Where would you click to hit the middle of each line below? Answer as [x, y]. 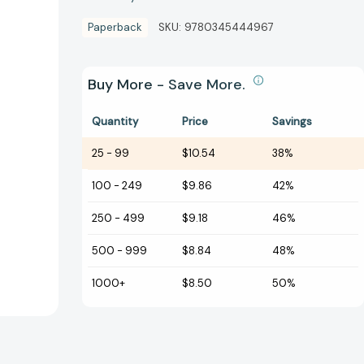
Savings [292, 122]
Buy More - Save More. [169, 85]
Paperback [115, 28]
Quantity [115, 122]
